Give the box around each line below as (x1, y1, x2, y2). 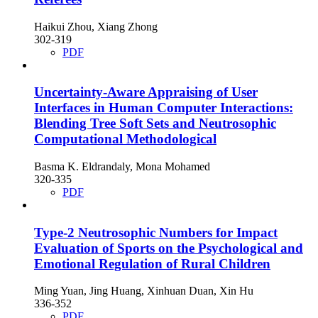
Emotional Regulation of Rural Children (34, 256, 270, 271)
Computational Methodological (34, 131, 216, 147)
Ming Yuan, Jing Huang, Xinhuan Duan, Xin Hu (34, 285, 253, 297)
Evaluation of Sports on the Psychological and (34, 240, 303, 256)
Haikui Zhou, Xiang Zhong (34, 20, 158, 33)
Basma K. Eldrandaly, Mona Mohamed (34, 160, 210, 172)
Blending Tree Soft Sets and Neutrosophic (34, 116, 276, 131)
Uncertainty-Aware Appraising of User (34, 84, 258, 100)
